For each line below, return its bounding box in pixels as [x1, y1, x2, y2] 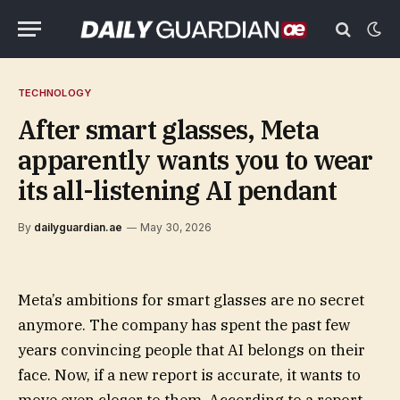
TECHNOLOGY [18, 87, 92, 99]
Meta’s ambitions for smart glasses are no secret [18, 290, 364, 310]
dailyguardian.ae [34, 221, 122, 234]
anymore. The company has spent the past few [18, 315, 350, 335]
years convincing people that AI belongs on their [18, 340, 365, 360]
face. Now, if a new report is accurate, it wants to [18, 365, 361, 385]
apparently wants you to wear [18, 143, 373, 177]
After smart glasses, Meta [18, 112, 319, 146]
